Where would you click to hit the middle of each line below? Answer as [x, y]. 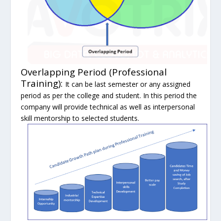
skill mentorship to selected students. [80, 118]
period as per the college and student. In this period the [109, 95]
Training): [43, 83]
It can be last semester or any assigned [128, 84]
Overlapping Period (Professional [94, 72]
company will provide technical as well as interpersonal [108, 107]
